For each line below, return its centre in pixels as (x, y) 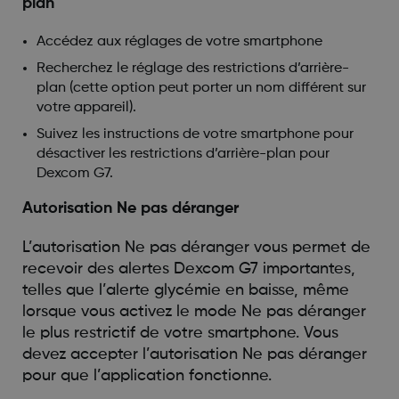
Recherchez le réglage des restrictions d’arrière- (192, 68)
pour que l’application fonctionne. (147, 375)
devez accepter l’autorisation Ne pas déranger (194, 354)
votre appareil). (86, 107)
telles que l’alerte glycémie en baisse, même (185, 290)
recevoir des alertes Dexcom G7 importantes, (188, 269)
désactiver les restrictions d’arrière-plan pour (183, 154)
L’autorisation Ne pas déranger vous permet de (196, 247)
